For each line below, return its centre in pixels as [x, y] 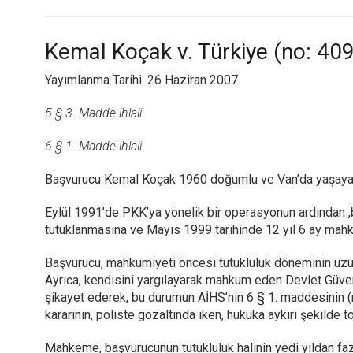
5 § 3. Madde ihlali [93, 113]
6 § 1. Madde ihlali [93, 146]
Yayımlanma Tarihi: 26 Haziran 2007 [141, 80]
